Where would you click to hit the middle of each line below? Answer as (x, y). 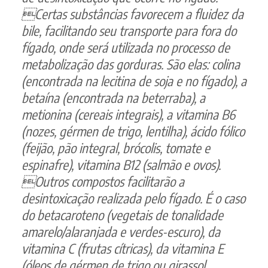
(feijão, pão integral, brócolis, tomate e (116, 147)
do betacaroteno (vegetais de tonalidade (122, 214)
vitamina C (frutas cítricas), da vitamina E (123, 248)
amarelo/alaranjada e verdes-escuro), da (121, 231)
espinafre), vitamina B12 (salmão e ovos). (121, 164)
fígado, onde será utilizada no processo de (126, 47)
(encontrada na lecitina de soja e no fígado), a (134, 80)
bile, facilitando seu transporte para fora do (129, 30)
